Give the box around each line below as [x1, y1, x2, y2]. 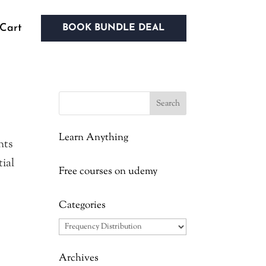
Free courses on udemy [58, 164, 157, 179]
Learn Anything [58, 131, 128, 145]
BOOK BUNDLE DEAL [62, 23, 165, 33]
